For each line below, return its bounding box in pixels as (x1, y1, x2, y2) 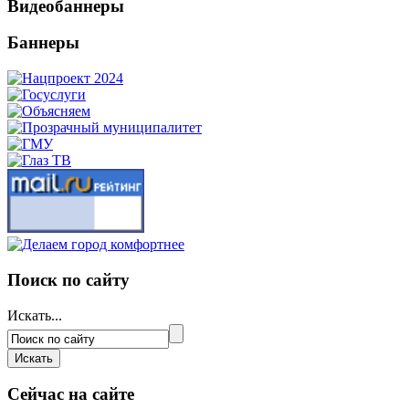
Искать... (7, 307, 62, 323)
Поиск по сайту (7, 269, 130, 289)
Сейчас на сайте (7, 384, 134, 404)
